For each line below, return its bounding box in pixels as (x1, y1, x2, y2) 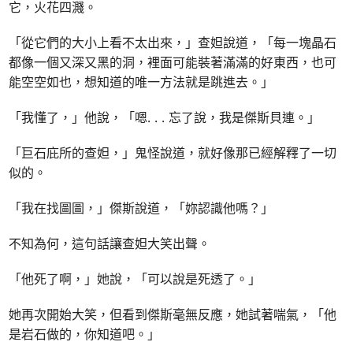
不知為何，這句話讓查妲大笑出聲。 (9, 235, 211, 253)
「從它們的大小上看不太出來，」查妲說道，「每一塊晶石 (9, 34, 337, 52)
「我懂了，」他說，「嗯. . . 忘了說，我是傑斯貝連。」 (9, 109, 321, 127)
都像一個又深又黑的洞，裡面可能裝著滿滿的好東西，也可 (9, 54, 337, 72)
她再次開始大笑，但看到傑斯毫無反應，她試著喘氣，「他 (9, 306, 337, 324)
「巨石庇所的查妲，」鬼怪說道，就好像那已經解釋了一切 (9, 144, 337, 162)
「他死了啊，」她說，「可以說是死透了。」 (9, 270, 262, 288)
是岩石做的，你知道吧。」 (9, 325, 161, 344)
